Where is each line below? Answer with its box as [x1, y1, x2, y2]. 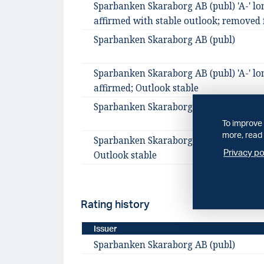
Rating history [80, 197, 150, 211]
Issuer [93, 223, 117, 234]
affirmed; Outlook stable [93, 82, 199, 95]
